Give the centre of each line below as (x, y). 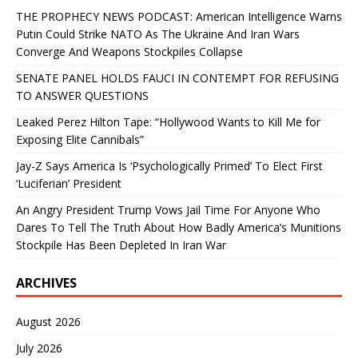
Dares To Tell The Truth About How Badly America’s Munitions (179, 227)
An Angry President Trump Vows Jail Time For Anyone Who (168, 209)
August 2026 (48, 321)
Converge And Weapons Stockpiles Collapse (129, 51)
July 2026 (39, 348)
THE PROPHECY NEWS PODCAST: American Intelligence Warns (179, 16)
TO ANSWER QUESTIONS (82, 95)
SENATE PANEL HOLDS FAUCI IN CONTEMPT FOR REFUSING (177, 78)
